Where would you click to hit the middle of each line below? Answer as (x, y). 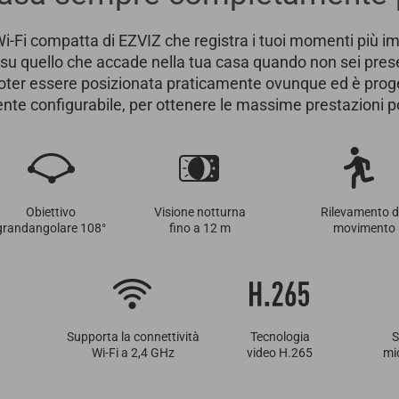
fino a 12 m (199, 228)
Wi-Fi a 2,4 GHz (133, 353)
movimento (364, 228)
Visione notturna (199, 212)
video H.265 (280, 353)
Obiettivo (51, 212)
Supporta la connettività (133, 337)
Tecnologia (280, 337)
